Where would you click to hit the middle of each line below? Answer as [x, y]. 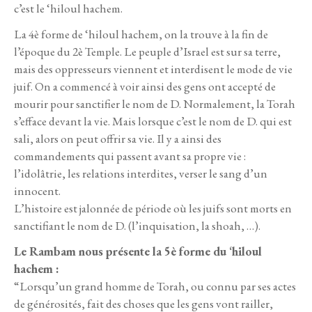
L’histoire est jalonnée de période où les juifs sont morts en [153, 208]
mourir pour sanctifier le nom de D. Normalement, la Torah [155, 103]
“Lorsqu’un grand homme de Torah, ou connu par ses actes [155, 286]
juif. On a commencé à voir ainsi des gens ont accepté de [145, 86]
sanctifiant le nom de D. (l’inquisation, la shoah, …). [137, 225]
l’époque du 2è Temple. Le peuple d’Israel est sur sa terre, [147, 51]
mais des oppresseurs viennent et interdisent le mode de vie [153, 69]
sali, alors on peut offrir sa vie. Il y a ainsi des [118, 138]
